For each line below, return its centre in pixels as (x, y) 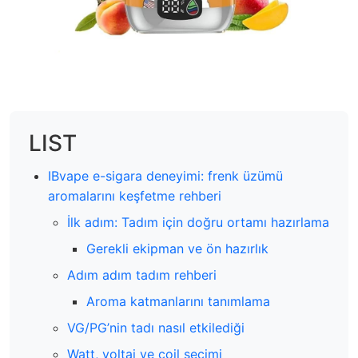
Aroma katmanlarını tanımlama (178, 301)
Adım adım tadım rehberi (142, 275)
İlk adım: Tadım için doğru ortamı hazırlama (198, 222)
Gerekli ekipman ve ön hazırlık (177, 249)
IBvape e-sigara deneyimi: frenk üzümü (165, 176)
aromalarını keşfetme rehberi (135, 196)
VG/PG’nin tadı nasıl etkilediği (156, 328)
